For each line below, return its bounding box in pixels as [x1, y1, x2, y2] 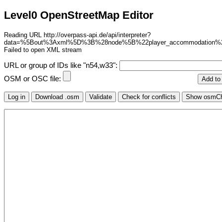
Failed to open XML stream [4, 46, 82, 54]
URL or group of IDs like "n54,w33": [4, 61, 119, 70]
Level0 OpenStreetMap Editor [4, 9, 154, 22]
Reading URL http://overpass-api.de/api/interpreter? [4, 31, 151, 39]
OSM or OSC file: [4, 75, 63, 83]
